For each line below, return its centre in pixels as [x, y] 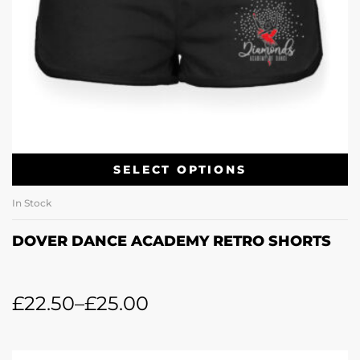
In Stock [32, 202]
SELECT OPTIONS [180, 169]
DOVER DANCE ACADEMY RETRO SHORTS [172, 241]
